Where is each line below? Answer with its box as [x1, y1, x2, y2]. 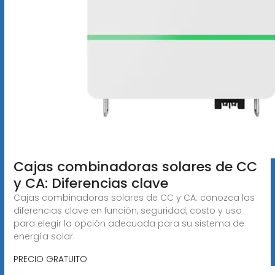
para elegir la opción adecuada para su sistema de [13, 217, 244, 230]
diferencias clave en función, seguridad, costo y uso [13, 204, 242, 217]
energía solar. [13, 230, 75, 242]
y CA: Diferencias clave [13, 173, 168, 193]
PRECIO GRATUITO [13, 252, 87, 265]
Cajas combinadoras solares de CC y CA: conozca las [13, 191, 255, 204]
